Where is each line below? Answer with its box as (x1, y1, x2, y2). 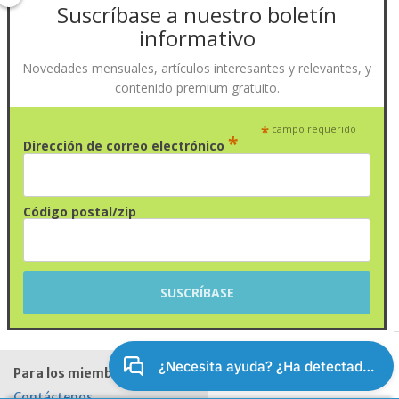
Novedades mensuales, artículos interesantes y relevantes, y (22, 60, 371, 77)
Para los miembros (13, 365, 134, 382)
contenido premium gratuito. (114, 79, 280, 96)
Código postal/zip (23, 203, 136, 220)
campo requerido (269, 122, 357, 135)
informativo (138, 23, 256, 53)
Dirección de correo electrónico (23, 137, 228, 154)
